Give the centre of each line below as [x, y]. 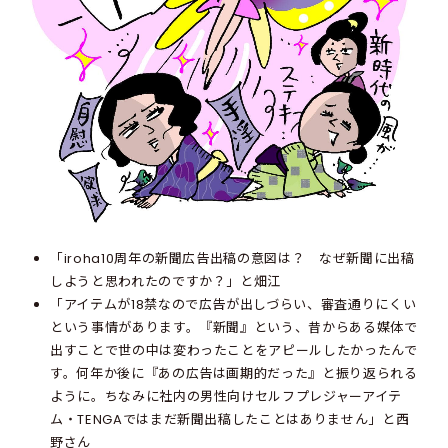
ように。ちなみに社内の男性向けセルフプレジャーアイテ [226, 396]
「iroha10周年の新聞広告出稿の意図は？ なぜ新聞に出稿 [232, 258]
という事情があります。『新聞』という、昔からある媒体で [234, 327]
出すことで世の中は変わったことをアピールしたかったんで [234, 350]
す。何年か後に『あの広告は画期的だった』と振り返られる [234, 373]
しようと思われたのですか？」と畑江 [166, 281]
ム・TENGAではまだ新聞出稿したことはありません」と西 [230, 419]
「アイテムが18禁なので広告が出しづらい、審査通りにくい [233, 304]
